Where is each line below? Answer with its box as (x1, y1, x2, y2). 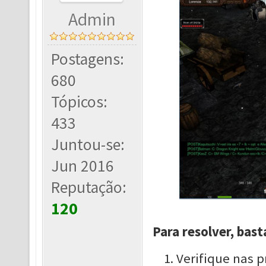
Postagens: (51, 49, 125, 69)
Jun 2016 (51, 156, 115, 176)
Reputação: (51, 177, 127, 198)
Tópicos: (51, 91, 108, 112)
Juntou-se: (51, 134, 125, 155)
